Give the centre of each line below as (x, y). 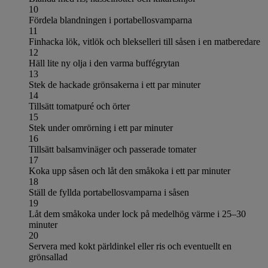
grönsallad (48, 257)
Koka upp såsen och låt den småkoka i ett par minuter (130, 170)
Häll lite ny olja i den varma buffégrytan (104, 63)
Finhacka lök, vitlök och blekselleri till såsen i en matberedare (144, 41)
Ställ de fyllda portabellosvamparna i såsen (109, 192)
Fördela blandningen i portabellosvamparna (110, 20)
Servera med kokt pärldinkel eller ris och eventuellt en (130, 246)
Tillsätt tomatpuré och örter (79, 106)
